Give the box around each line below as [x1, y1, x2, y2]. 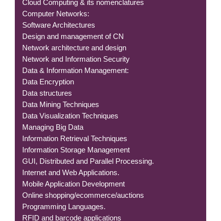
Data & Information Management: [22, 66, 129, 74]
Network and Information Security [22, 55, 130, 63]
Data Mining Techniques [22, 100, 99, 109]
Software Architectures [22, 21, 95, 29]
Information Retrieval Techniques [22, 134, 127, 143]
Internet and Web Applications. [22, 168, 119, 177]
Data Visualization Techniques [22, 111, 118, 120]
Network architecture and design [22, 43, 126, 52]
